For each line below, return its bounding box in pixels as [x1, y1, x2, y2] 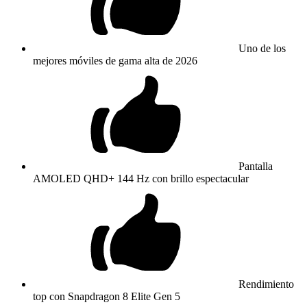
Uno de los [238, 42, 286, 54]
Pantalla [238, 160, 273, 172]
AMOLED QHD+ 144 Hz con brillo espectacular [33, 172, 249, 184]
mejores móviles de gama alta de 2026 [33, 54, 197, 66]
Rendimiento [238, 278, 294, 290]
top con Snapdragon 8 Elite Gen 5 [33, 290, 180, 302]
